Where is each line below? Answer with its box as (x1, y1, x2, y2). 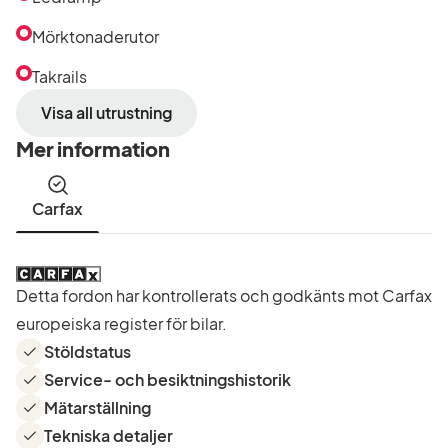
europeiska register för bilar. (16, 313, 227, 334)
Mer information (16, 136, 170, 161)
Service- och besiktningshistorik (44, 369, 291, 390)
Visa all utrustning (41, 102, 172, 123)
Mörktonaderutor (32, 26, 159, 47)
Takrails (32, 66, 87, 87)
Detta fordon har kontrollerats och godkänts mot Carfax (16, 285, 432, 306)
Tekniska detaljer (44, 425, 173, 446)
